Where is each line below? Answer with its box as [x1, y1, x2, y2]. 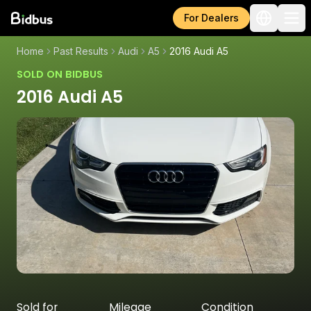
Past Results [53, 45, 108, 57]
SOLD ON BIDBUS [17, 67, 103, 81]
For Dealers [184, 12, 239, 24]
